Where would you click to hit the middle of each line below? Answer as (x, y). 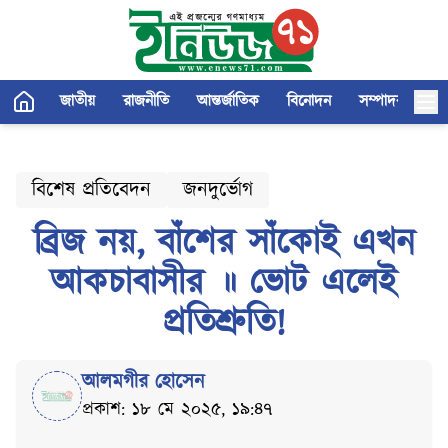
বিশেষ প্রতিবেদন (91, 190)
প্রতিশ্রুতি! (224, 323)
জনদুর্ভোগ (218, 190)
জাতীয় (77, 101)
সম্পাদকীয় (388, 101)
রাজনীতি (146, 101)
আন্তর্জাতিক (228, 101)
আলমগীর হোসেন (143, 382)
